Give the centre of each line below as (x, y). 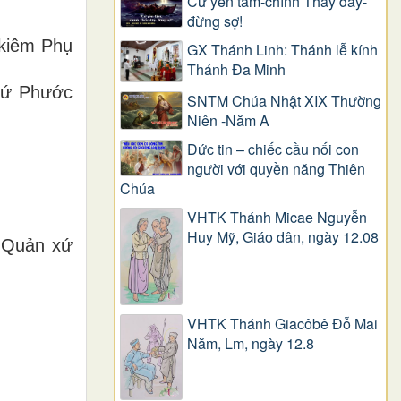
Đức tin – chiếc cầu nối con (273, 149)
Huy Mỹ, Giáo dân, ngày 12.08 (283, 237)
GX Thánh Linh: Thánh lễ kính (282, 49)
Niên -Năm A (228, 121)
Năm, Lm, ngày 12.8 (251, 343)
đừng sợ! (215, 21)
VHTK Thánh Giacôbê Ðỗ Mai (282, 323)
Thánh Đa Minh (236, 69)
